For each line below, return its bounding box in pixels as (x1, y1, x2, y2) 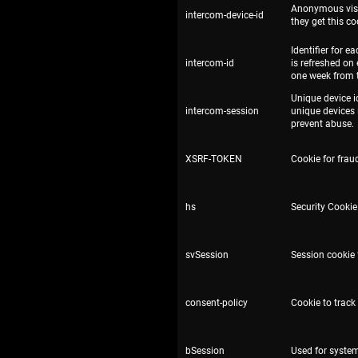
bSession (185, 345, 225, 356)
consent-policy (185, 297, 248, 308)
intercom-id (185, 58, 234, 69)
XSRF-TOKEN (185, 153, 242, 165)
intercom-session (185, 105, 259, 117)
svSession (185, 249, 229, 261)
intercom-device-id (185, 10, 264, 21)
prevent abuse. (291, 118, 354, 129)
